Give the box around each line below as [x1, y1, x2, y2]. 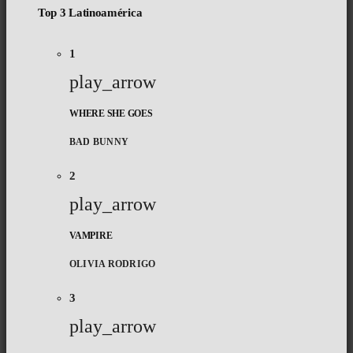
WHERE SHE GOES [69, 108, 153, 120]
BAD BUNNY [69, 136, 129, 147]
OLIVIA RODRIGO [69, 258, 156, 269]
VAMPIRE [69, 229, 113, 241]
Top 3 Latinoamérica [38, 6, 143, 20]
